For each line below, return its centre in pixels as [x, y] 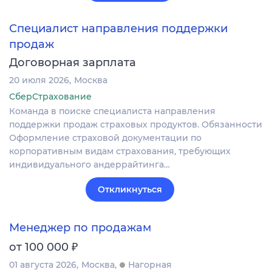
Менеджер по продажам [80, 228]
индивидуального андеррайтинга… [90, 164]
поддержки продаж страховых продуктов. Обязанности [136, 124]
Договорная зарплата [73, 62]
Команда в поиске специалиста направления [112, 111]
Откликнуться [130, 189]
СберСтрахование [50, 96]
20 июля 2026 [39, 80]
